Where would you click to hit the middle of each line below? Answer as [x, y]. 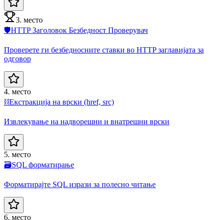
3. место [29, 20]
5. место [17, 155]
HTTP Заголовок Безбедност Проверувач [79, 30]
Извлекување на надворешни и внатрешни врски [87, 122]
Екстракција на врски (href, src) [62, 102]
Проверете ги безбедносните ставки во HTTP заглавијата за [104, 50]
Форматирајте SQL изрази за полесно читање [80, 185]
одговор [17, 59]
